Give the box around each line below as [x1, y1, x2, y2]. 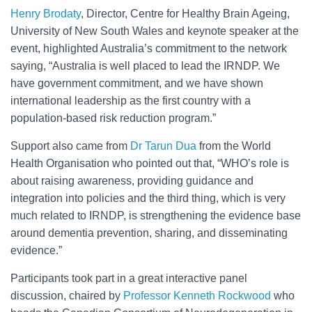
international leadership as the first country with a [10, 95, 251, 107]
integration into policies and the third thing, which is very [10, 192, 286, 204]
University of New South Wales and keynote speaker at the [10, 25, 299, 37]
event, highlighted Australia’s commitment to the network [10, 42, 287, 54]
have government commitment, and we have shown [10, 77, 263, 89]
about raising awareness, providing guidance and [10, 175, 253, 187]
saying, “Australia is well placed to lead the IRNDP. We [10, 60, 280, 72]
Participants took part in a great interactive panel [10, 272, 247, 284]
